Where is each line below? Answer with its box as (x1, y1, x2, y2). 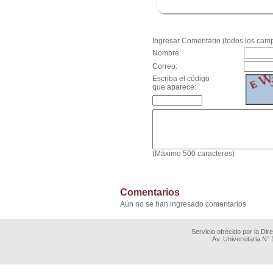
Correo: (152, 62, 177, 71)
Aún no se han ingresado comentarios (120, 200, 246, 208)
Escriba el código (152, 74, 210, 83)
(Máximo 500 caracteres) (152, 149, 235, 158)
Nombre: (152, 49, 201, 57)
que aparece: (152, 83, 196, 91)
